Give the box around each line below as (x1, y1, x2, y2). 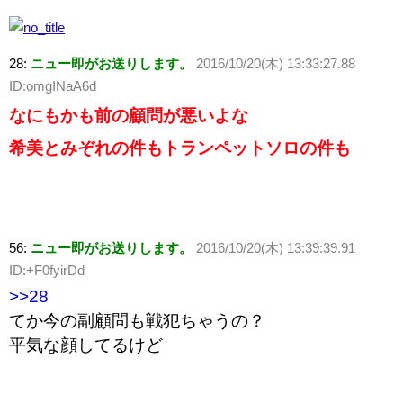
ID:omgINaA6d (9, 78, 96, 94)
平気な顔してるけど (9, 336, 163, 355)
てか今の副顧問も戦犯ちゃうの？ (9, 311, 265, 331)
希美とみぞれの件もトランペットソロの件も (9, 139, 351, 158)
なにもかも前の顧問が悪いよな (9, 106, 248, 126)
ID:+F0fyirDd (9, 263, 85, 279)
